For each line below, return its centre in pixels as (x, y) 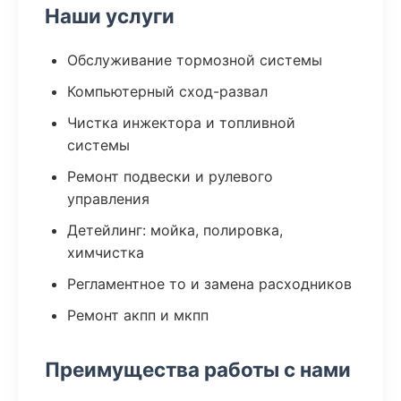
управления (108, 199)
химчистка (106, 252)
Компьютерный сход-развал (167, 91)
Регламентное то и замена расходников (209, 284)
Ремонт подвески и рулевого (170, 176)
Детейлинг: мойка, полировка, (175, 230)
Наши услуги (110, 16)
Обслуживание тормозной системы (195, 60)
